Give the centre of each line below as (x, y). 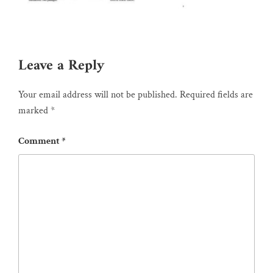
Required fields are (216, 95)
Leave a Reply (62, 66)
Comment (40, 141)
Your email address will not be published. (98, 95)
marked (34, 111)
